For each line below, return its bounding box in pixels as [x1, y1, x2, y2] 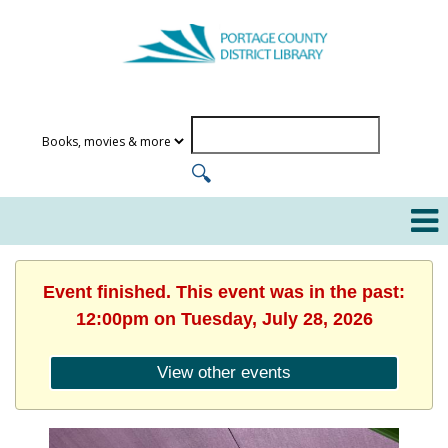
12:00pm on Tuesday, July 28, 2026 [75, 308, 373, 329]
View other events [157, 362, 291, 383]
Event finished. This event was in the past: [43, 281, 405, 302]
